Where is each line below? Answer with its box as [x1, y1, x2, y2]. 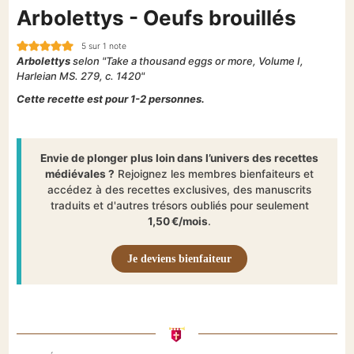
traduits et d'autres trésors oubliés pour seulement [50, 198, 309, 212]
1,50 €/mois [148, 214, 208, 228]
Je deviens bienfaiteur [127, 252, 232, 265]
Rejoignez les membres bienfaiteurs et [115, 167, 314, 180]
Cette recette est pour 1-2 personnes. [17, 92, 205, 105]
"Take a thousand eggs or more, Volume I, [102, 54, 304, 67]
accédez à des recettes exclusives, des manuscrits [47, 183, 311, 196]
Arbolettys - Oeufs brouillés [17, 5, 297, 30]
